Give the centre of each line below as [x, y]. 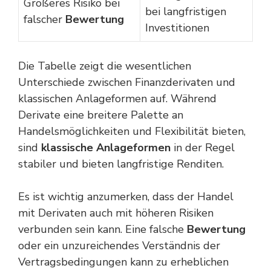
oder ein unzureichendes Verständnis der [119, 246]
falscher [44, 19]
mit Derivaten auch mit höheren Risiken [116, 213]
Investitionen [177, 28]
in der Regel [203, 148]
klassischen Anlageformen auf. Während [117, 99]
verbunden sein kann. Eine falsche [103, 229]
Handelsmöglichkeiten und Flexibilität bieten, [132, 131]
